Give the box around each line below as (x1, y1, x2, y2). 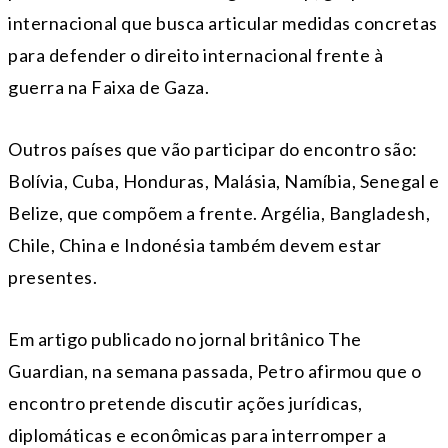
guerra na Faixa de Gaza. (8, 75, 209, 98)
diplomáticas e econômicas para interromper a (8, 423, 386, 446)
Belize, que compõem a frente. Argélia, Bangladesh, (8, 201, 430, 224)
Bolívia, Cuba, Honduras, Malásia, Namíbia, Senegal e (8, 169, 439, 192)
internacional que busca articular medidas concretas (8, 11, 438, 34)
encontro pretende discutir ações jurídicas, (8, 391, 363, 414)
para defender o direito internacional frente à (8, 43, 383, 66)
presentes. (8, 265, 97, 288)
